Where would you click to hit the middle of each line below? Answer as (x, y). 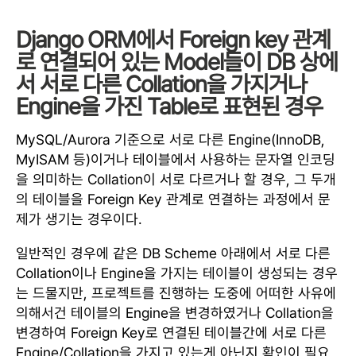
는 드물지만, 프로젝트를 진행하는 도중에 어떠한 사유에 (176, 293)
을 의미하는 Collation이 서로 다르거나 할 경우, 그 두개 (176, 179)
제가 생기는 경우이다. (79, 219)
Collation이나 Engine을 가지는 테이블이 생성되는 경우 (177, 273)
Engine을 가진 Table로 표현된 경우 (169, 106)
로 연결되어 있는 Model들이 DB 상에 (177, 62)
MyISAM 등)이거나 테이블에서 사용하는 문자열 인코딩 (176, 159)
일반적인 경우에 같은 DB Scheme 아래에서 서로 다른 (173, 253)
